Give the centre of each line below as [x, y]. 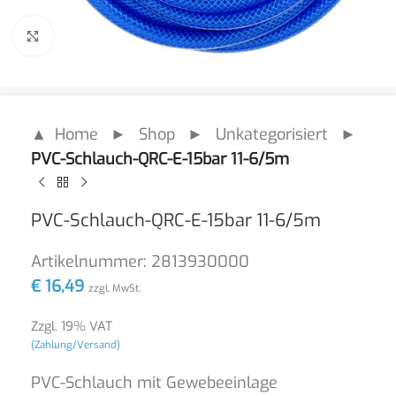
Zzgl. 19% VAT [72, 327]
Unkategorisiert [272, 134]
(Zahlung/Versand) [76, 345]
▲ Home [65, 134]
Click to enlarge [103, 35]
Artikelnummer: [91, 262]
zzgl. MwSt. [114, 288]
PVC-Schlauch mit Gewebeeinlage [154, 383]
